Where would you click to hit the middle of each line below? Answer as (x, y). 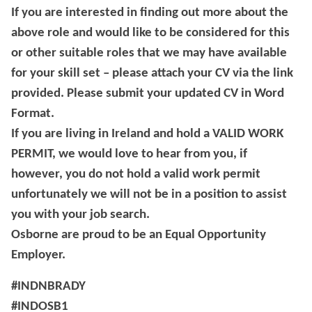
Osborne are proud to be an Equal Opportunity (139, 235)
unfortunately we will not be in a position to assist (149, 195)
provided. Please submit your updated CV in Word (148, 94)
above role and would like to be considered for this (150, 33)
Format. (33, 114)
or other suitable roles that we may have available (149, 54)
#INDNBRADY (48, 287)
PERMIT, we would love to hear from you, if (129, 155)
